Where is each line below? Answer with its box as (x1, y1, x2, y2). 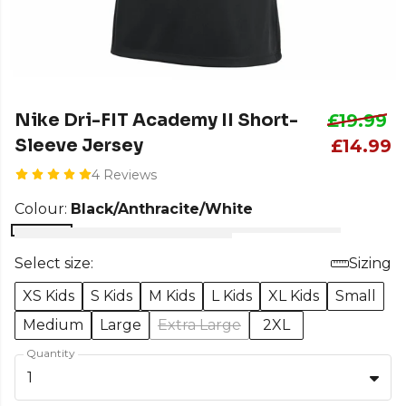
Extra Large (158, 315, 241, 333)
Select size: (14, 254, 93, 272)
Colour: (14, 199, 71, 217)
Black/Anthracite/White (71, 199, 253, 217)
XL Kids (268, 286, 319, 304)
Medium (23, 315, 83, 333)
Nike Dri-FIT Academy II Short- (14, 108, 298, 131)
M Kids (149, 286, 195, 304)
